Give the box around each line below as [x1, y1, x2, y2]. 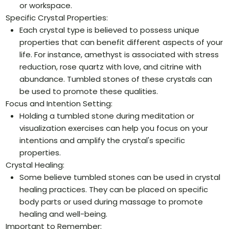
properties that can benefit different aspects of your [19, 37, 223, 48]
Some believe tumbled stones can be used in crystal [19, 172, 221, 183]
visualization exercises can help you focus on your [19, 123, 209, 134]
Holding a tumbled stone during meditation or [19, 110, 195, 122]
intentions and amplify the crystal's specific [19, 135, 186, 146]
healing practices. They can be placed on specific [19, 184, 209, 195]
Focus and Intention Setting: [6, 98, 113, 109]
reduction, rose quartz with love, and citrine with [19, 61, 202, 73]
